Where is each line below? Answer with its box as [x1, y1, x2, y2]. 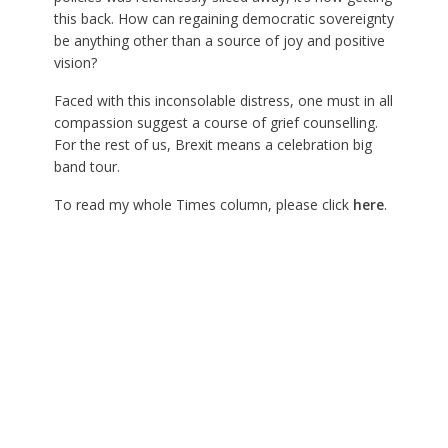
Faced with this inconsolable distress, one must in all [53, 91, 393, 111]
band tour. [53, 157, 120, 177]
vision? [53, 53, 97, 73]
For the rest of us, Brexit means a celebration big [53, 135, 372, 155]
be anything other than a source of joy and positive [53, 31, 385, 51]
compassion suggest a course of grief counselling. [53, 113, 378, 133]
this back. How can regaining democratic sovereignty [53, 9, 394, 29]
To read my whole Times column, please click [53, 195, 353, 215]
